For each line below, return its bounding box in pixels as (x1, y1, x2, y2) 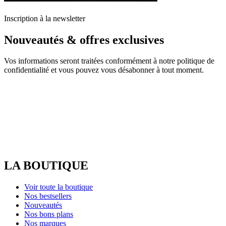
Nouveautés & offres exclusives (4, 33, 164, 46)
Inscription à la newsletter (4, 14, 85, 23)
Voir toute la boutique (24, 182, 93, 191)
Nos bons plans (24, 209, 73, 218)
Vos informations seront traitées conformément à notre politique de (4, 56, 214, 66)
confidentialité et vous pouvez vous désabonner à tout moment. (4, 66, 204, 75)
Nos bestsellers (24, 191, 72, 200)
